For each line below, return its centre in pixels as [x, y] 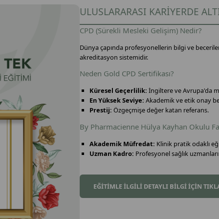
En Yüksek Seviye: [117, 100]
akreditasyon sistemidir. [114, 57]
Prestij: [101, 110]
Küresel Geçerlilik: [119, 91]
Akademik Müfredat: [122, 143]
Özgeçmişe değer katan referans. [161, 110]
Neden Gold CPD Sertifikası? [127, 74]
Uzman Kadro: [112, 153]
